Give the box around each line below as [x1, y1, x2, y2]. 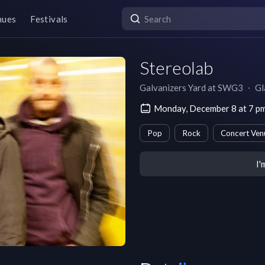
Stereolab [140, 57, 213, 78]
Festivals [30, 13, 68, 24]
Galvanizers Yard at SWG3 [140, 82, 243, 93]
